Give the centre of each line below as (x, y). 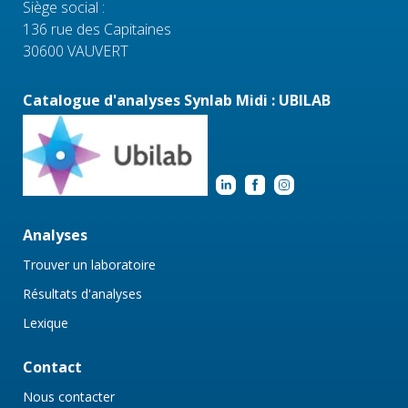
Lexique (46, 323)
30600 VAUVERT (76, 51)
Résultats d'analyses (82, 294)
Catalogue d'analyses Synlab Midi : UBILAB (177, 101)
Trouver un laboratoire (89, 265)
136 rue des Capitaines (97, 30)
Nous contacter (69, 397)
